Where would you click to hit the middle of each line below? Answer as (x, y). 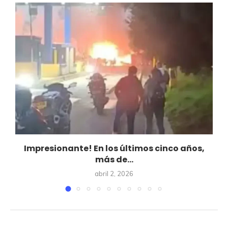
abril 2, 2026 (114, 173)
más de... (114, 159)
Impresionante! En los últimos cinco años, (114, 148)
